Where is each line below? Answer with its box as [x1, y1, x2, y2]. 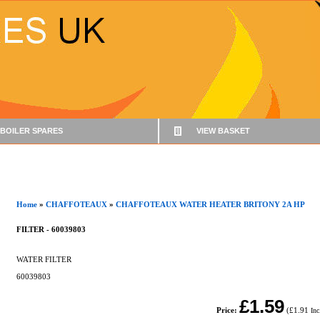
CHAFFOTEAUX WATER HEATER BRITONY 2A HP [116, 200, 305, 209]
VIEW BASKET [196, 126, 250, 135]
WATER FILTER [16, 255, 71, 264]
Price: [216, 306, 237, 314]
